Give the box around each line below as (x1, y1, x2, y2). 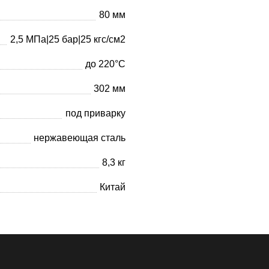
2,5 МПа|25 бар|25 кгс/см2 (10, 34, 125, 44)
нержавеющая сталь (34, 132, 125, 143)
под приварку (65, 107, 125, 118)
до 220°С (85, 58, 125, 69)
